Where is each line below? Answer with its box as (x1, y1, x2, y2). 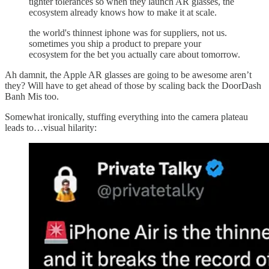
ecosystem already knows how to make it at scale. (29, 7, 217, 18)
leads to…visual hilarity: (5, 122, 97, 133)
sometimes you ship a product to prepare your (29, 38, 201, 49)
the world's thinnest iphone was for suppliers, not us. (29, 28, 227, 38)
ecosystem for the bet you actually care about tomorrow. (29, 49, 240, 60)
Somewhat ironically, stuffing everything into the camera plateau (5, 112, 248, 122)
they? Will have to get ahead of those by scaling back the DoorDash (5, 80, 261, 91)
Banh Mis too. (5, 91, 59, 102)
